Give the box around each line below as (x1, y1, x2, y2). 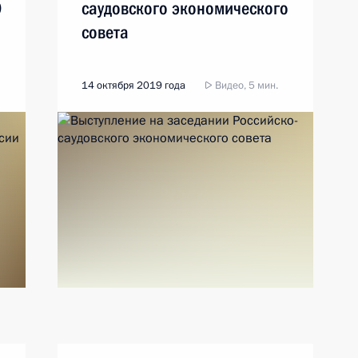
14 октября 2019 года (82, 78, 185, 93)
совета (82, 22, 129, 42)
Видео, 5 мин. (213, 78, 278, 93)
